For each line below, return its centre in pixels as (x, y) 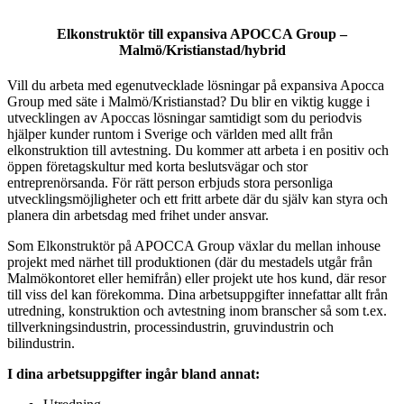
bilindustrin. (41, 344)
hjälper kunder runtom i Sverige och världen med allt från (170, 134)
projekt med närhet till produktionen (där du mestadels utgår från (190, 262)
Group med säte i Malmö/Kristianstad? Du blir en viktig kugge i (188, 102)
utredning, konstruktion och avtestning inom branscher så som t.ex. (197, 311)
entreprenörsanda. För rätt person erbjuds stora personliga (170, 183)
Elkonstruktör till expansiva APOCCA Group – (202, 33)
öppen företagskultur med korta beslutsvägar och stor (157, 167)
